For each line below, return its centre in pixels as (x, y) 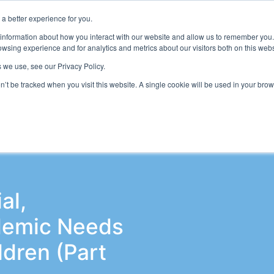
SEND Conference (156, 92)
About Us (190, 36)
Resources (115, 36)
